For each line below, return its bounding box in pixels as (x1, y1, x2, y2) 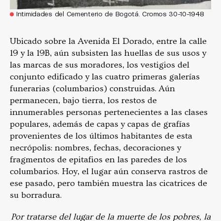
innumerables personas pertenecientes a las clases (10, 107, 208, 117)
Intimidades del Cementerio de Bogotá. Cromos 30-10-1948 (16, 9, 204, 18)
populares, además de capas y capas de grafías (10, 118, 190, 129)
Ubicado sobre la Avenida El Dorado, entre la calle (10, 36, 207, 46)
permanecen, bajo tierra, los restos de (10, 95, 157, 106)
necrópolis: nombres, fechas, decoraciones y (10, 142, 181, 153)
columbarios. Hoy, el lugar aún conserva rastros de (10, 166, 208, 177)
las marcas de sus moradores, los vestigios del (10, 59, 189, 70)
